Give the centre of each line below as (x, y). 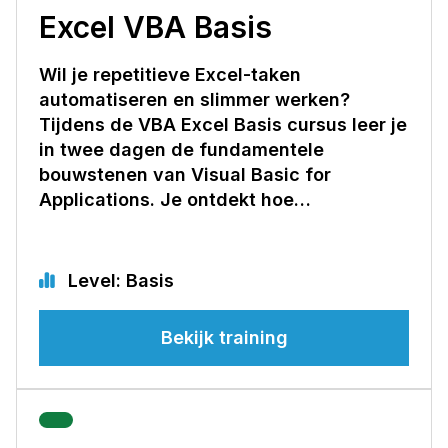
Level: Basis (118, 280)
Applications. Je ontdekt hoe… (175, 199)
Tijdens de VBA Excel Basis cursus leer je (223, 124)
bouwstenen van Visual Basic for (185, 174)
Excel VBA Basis (155, 26)
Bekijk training (224, 337)
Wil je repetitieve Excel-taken (170, 74)
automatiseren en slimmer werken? (194, 99)
